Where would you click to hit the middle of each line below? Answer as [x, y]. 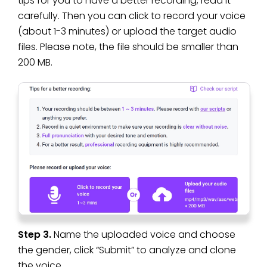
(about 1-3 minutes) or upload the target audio [127, 31]
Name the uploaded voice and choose [145, 235]
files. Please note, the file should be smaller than [128, 46]
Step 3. [36, 235]
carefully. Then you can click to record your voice [132, 15]
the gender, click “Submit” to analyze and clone [127, 250]
